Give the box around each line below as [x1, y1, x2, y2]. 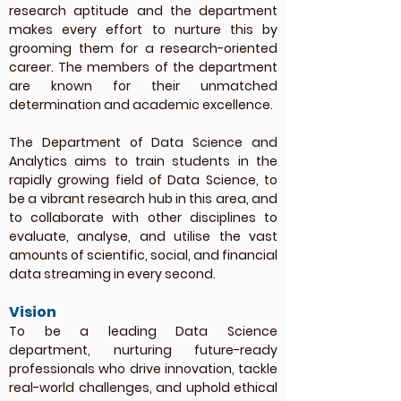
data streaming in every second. [9, 265, 216, 283]
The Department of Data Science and [9, 133, 277, 151]
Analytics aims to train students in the [9, 152, 277, 170]
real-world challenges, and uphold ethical [9, 379, 277, 397]
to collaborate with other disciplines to [9, 209, 277, 226]
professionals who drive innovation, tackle [9, 360, 277, 378]
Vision [9, 302, 56, 322]
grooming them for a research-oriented [9, 39, 277, 57]
